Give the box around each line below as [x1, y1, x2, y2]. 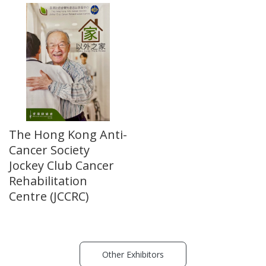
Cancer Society [9, 141, 90, 158]
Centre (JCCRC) [9, 188, 89, 204]
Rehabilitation [9, 172, 87, 189]
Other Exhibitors [102, 248, 164, 260]
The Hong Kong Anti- [9, 126, 127, 142]
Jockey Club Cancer [9, 157, 114, 173]
